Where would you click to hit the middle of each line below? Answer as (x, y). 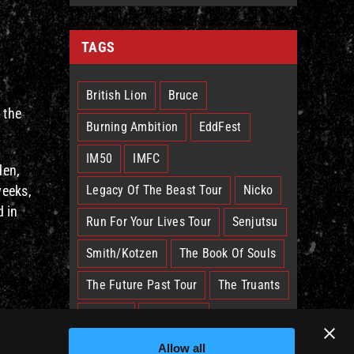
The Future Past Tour (142, 285)
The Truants (249, 285)
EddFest (220, 127)
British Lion (117, 95)
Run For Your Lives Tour (149, 222)
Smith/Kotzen (122, 253)
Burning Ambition (132, 127)
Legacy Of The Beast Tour (154, 190)
